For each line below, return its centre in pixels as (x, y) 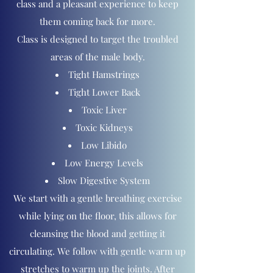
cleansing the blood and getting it (97, 233)
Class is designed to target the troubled (97, 39)
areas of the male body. (97, 57)
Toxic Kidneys (104, 127)
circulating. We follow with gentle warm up (97, 251)
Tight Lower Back (104, 92)
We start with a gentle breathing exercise (97, 198)
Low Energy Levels (104, 163)
